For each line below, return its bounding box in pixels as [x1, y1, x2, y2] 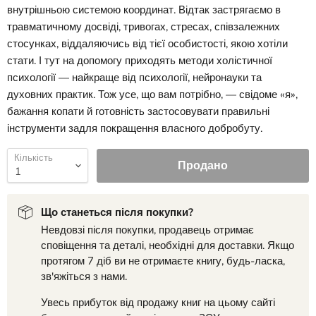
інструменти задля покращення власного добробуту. [7, 121, 262, 136]
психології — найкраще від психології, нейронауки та [7, 71, 262, 85]
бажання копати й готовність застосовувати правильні [7, 104, 269, 119]
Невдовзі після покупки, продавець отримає [41, 223, 254, 238]
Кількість [14, 152, 53, 165]
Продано [178, 157, 228, 174]
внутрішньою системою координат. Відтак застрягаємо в [7, 3, 281, 18]
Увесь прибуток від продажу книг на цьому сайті [41, 296, 275, 310]
